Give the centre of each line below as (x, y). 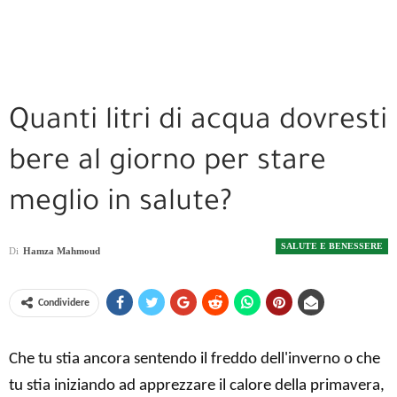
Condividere (64, 304)
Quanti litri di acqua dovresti (198, 123)
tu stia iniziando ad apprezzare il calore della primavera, (197, 386)
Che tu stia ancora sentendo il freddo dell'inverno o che (195, 360)
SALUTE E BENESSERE (332, 246)
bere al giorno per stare (167, 164)
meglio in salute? (121, 205)
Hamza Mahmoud (62, 251)
